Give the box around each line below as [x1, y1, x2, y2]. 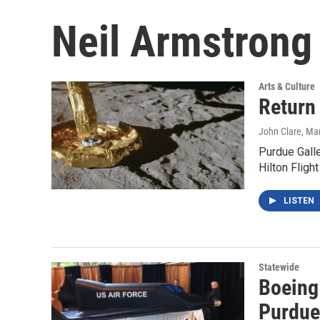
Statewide [259, 261, 299, 274]
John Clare [259, 126, 301, 138]
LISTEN [284, 196, 316, 206]
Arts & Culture [259, 81, 315, 93]
